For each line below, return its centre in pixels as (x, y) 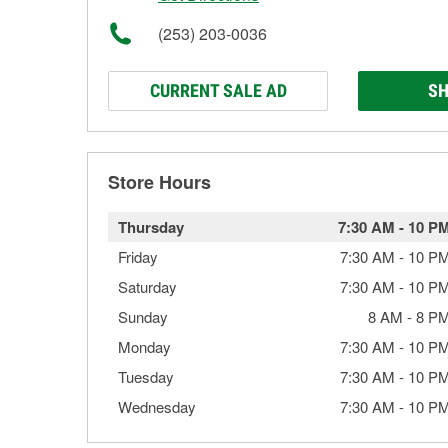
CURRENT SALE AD (218, 90)
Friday (138, 256)
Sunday (143, 316)
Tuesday (146, 376)
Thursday (151, 227)
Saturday (147, 286)
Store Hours (159, 182)
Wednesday (157, 406)
